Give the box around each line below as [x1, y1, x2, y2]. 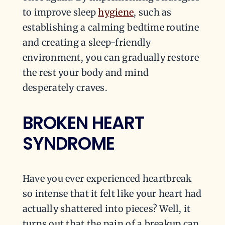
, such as [134, 7, 172, 19]
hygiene [98, 7, 134, 19]
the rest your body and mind [22, 67, 149, 79]
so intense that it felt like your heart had [22, 188, 202, 200]
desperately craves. [22, 82, 107, 94]
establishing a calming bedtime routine [22, 22, 199, 34]
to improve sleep [22, 7, 98, 19]
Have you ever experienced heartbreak [22, 173, 192, 185]
